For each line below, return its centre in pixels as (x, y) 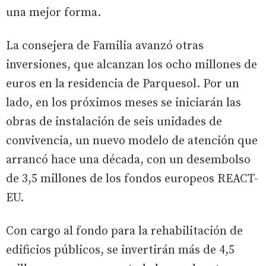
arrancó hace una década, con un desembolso (128, 160)
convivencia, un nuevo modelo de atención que (132, 141)
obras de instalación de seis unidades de (114, 122)
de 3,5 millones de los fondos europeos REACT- (132, 179)
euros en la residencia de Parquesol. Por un (123, 84)
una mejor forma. (53, 12)
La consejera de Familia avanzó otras (105, 46)
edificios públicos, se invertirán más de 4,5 (120, 250)
